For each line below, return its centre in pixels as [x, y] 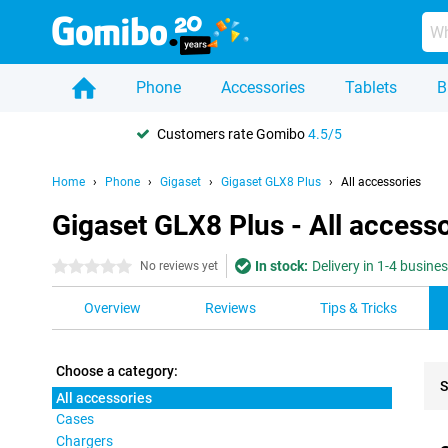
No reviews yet [179, 266]
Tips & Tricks [358, 308]
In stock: [281, 266]
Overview [112, 308]
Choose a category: [117, 371]
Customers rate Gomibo [232, 133]
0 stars [73, 267]
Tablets [371, 87]
